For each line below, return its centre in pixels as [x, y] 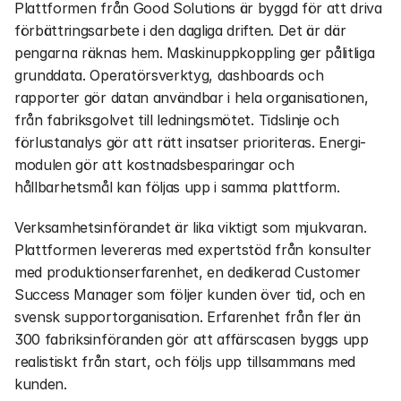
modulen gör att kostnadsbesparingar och [154, 165]
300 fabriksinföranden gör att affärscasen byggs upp [192, 339]
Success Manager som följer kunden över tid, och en [190, 294]
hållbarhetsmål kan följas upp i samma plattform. [177, 187]
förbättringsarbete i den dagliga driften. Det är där [180, 30]
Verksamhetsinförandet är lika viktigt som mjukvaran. [191, 227]
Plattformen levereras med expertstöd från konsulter [193, 250]
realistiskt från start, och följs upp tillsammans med [185, 362]
